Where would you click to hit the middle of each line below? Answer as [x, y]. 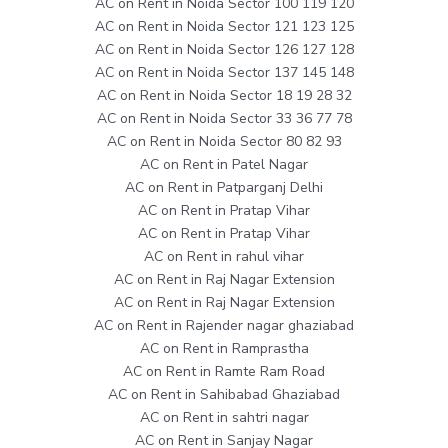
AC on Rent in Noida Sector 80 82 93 [224, 141]
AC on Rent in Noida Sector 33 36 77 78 [224, 118]
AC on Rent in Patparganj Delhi [224, 187]
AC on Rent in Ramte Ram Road [224, 371]
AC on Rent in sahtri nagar [224, 417]
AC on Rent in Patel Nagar [224, 164]
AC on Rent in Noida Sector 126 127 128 [224, 49]
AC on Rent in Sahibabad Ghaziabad [224, 394]
